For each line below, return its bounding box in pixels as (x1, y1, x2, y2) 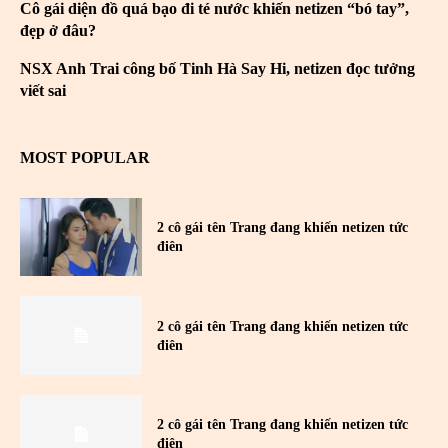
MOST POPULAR (20, 149, 150, 167)
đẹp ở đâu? (20, 22, 96, 40)
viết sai (20, 82, 66, 100)
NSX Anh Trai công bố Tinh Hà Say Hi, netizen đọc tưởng (20, 60, 415, 78)
